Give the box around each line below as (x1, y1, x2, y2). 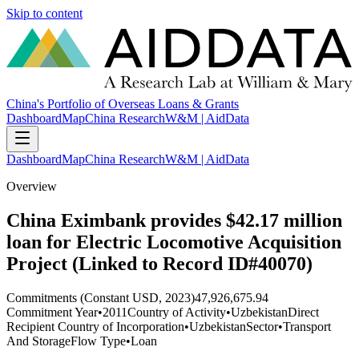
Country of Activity (127, 305, 226, 319)
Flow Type (71, 333, 126, 348)
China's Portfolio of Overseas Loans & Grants (6, 97, 239, 111)
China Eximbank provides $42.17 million (6, 210, 342, 232)
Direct (288, 305, 319, 319)
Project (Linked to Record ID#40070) (6, 253, 313, 275)
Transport (283, 319, 331, 333)
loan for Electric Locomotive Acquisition (6, 232, 341, 253)
